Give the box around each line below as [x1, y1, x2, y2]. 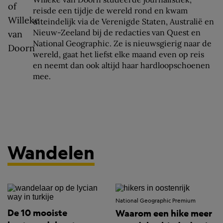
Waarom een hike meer [115, 208, 212, 219]
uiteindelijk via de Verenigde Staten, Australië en [33, 16, 214, 26]
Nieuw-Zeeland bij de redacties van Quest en [33, 27, 201, 37]
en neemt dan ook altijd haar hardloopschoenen [33, 60, 210, 70]
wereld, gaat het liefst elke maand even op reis [33, 49, 204, 59]
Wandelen [7, 141, 95, 163]
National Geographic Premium [115, 197, 196, 205]
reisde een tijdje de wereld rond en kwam [33, 5, 188, 15]
